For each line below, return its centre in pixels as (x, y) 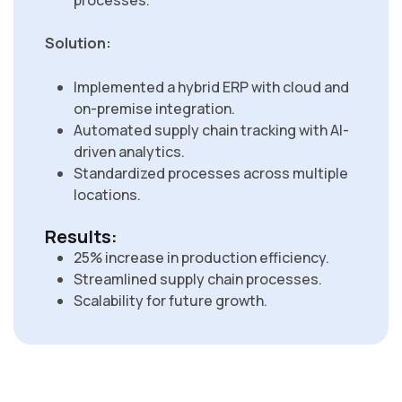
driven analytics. (129, 152)
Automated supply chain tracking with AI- (211, 131)
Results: (81, 237)
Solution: (78, 44)
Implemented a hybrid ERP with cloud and (211, 87)
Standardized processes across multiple (211, 174)
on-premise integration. (154, 109)
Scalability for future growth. (170, 301)
